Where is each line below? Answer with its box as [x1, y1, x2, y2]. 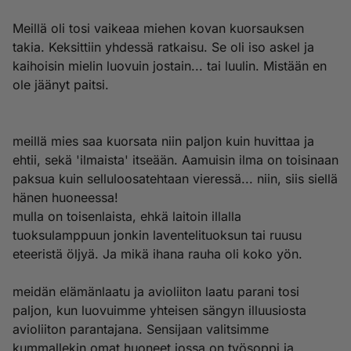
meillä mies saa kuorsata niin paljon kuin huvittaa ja [13, 133, 314, 149]
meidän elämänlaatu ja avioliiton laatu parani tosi [13, 284, 299, 299]
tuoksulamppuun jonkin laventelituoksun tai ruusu [13, 227, 302, 243]
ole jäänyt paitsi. [13, 77, 109, 92]
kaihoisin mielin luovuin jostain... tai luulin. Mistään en [13, 58, 327, 74]
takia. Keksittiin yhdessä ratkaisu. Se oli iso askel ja [13, 39, 314, 55]
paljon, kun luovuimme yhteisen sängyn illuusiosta [13, 302, 306, 318]
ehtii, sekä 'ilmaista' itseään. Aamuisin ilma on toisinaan [13, 152, 338, 168]
